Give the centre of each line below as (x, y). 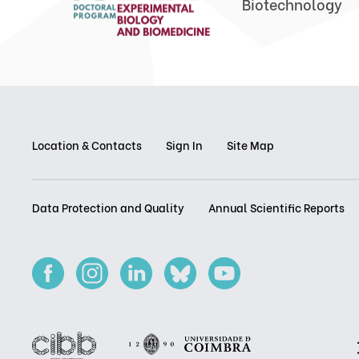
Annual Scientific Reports (276, 207)
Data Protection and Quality (108, 207)
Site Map (250, 145)
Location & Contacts (87, 145)
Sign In (184, 145)
